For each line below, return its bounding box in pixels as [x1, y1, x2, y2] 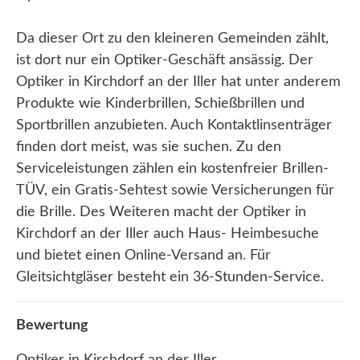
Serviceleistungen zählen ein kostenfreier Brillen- [16, 162, 329, 177]
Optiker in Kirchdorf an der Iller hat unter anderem [16, 75, 341, 90]
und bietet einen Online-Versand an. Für [16, 248, 271, 264]
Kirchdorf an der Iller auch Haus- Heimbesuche [16, 227, 319, 242]
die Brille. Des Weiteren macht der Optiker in [16, 205, 306, 220]
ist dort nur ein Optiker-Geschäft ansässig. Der [16, 53, 313, 68]
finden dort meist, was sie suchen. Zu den [16, 140, 281, 155]
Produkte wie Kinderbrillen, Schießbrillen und [16, 96, 305, 112]
